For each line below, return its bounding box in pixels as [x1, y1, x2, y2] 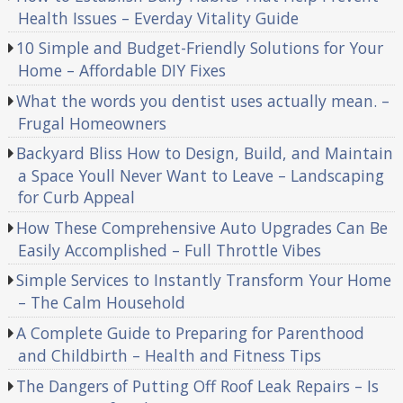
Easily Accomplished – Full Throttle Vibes [17, 238, 321, 261]
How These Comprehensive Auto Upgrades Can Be [16, 216, 389, 238]
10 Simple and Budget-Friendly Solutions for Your [16, 37, 384, 59]
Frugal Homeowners [17, 112, 166, 134]
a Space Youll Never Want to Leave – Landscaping [17, 165, 384, 187]
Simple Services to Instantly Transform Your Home [16, 269, 392, 291]
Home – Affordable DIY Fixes [17, 59, 226, 82]
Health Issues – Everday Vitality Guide [17, 6, 299, 29]
